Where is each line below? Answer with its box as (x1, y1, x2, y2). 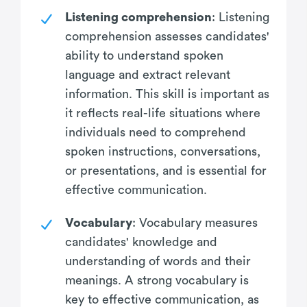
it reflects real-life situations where (65, 106, 260, 119)
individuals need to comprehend (65, 125, 246, 138)
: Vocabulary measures (132, 216, 258, 229)
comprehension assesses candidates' (65, 29, 269, 42)
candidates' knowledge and (65, 235, 217, 248)
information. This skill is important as (65, 87, 269, 100)
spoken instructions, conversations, (65, 145, 260, 158)
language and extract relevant (65, 68, 230, 81)
